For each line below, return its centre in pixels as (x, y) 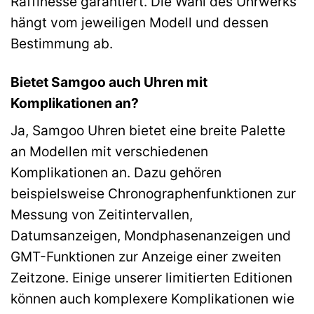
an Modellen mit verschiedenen (109, 152)
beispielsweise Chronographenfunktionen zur (153, 194)
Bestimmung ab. (62, 43)
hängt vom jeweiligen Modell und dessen (139, 22)
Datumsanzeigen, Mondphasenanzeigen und (151, 236)
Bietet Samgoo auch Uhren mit (109, 82)
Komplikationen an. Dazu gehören (116, 173)
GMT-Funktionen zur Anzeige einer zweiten (146, 257)
